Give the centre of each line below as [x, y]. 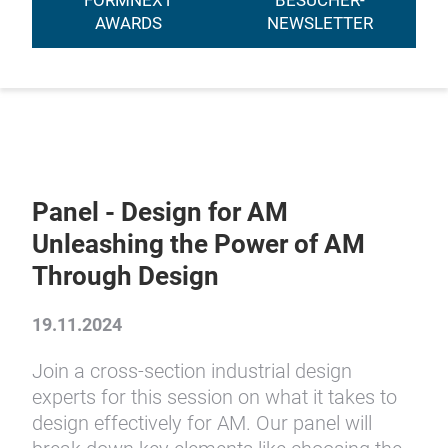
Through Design [125, 276]
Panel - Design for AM [160, 212]
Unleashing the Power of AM [198, 244]
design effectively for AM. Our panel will [202, 423]
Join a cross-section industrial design [192, 371]
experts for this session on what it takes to [214, 397]
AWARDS [128, 23]
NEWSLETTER [320, 23]
